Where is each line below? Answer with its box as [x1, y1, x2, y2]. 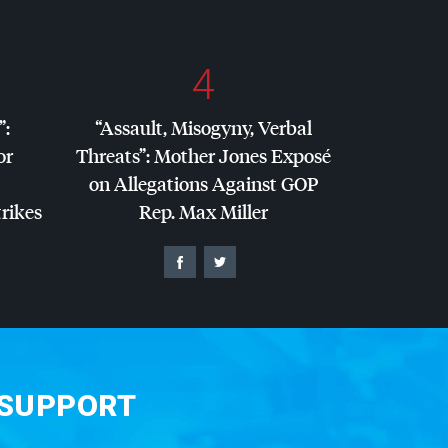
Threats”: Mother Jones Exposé [76, 142, 331, 168]
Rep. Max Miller [139, 198, 268, 224]
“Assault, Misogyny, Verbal [95, 114, 312, 140]
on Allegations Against [89, 170, 281, 196]
